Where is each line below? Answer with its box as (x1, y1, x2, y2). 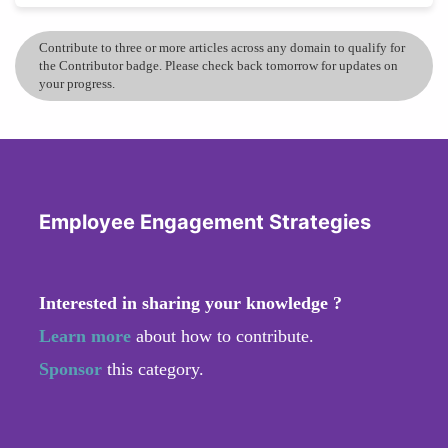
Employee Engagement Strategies (39, 209, 371, 234)
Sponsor (39, 358, 107, 379)
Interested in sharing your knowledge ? (39, 292, 342, 313)
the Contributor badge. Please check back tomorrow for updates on (39, 57, 398, 73)
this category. (107, 358, 204, 379)
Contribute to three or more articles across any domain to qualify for (39, 39, 405, 55)
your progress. (39, 75, 115, 91)
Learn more (39, 325, 131, 346)
